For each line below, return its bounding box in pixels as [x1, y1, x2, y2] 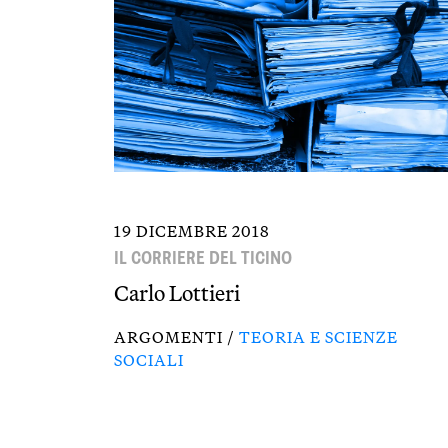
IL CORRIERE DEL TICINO [114, 244, 292, 271]
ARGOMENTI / [114, 327, 239, 347]
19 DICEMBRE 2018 [114, 221, 270, 241]
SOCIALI [114, 350, 184, 370]
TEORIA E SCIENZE [239, 327, 398, 347]
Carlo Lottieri [114, 279, 240, 307]
